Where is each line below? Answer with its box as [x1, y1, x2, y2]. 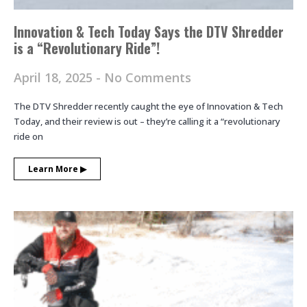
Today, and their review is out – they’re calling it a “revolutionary [14, 115, 280, 128]
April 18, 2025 [14, 69, 96, 86]
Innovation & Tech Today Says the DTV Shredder [14, 21, 284, 42]
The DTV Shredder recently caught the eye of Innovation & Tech [14, 100, 283, 113]
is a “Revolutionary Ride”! [14, 38, 160, 59]
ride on [14, 130, 43, 143]
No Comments [101, 69, 191, 86]
